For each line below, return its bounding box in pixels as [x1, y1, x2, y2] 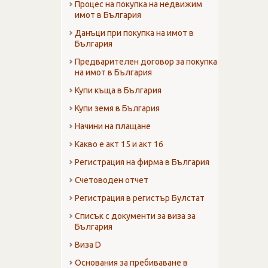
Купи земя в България [75, 103, 160, 114]
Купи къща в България [75, 86, 162, 96]
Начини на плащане [75, 121, 151, 132]
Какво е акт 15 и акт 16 [75, 139, 163, 150]
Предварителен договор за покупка [75, 57, 217, 67]
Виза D [75, 240, 101, 250]
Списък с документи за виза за [75, 211, 196, 221]
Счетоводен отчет [75, 175, 148, 185]
